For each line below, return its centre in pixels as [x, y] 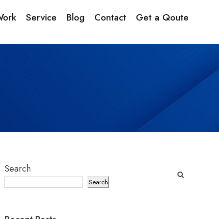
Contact [110, 17]
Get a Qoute [162, 17]
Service [41, 17]
